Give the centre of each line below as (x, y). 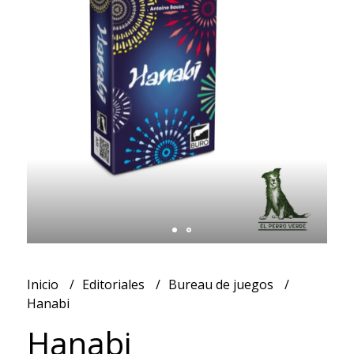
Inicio (44, 284)
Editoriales (115, 284)
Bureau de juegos (222, 284)
